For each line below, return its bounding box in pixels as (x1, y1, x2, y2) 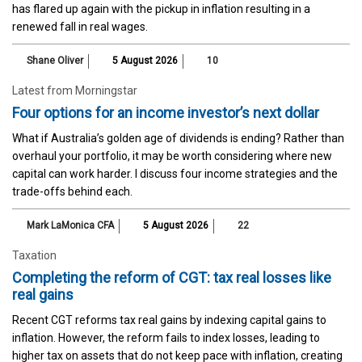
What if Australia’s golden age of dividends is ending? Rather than (12, 131, 344, 145)
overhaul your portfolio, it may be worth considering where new (12, 149, 332, 162)
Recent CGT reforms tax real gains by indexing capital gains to (12, 313, 326, 326)
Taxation (12, 248, 57, 262)
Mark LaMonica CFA (27, 219, 114, 231)
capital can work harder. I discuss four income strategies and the (12, 166, 338, 180)
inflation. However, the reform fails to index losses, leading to (12, 330, 320, 344)
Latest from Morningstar (12, 83, 137, 97)
